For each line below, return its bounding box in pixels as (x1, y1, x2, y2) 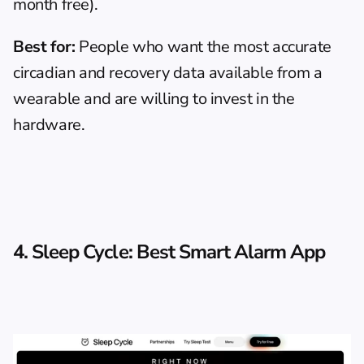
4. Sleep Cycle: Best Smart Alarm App (13, 238, 326, 265)
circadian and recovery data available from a (13, 61, 323, 84)
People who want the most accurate (75, 35, 331, 58)
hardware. (13, 113, 85, 136)
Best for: (13, 35, 76, 58)
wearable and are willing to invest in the (13, 87, 295, 110)
